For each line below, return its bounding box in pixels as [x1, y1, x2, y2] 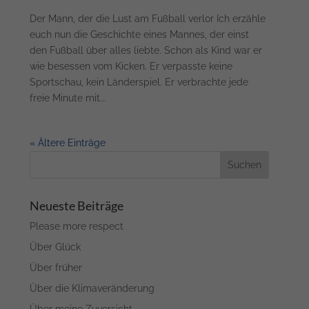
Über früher [30, 262, 83, 274]
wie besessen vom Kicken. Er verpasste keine [30, 61, 233, 72]
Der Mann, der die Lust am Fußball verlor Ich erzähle [30, 13, 266, 25]
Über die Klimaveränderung [30, 283, 155, 295]
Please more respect [30, 221, 124, 232]
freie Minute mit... [30, 92, 107, 104]
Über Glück [30, 241, 81, 253]
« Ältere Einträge [30, 137, 106, 149]
